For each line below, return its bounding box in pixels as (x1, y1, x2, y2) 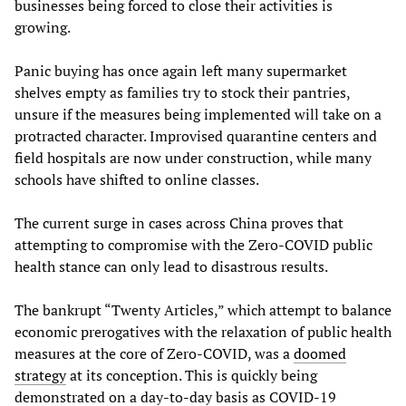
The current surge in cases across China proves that (14, 213, 343, 234)
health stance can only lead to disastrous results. (14, 256, 328, 277)
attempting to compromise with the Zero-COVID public (14, 235, 372, 256)
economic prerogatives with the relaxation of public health (14, 322, 391, 343)
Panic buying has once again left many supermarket (14, 61, 347, 82)
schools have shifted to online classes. (14, 169, 259, 190)
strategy (14, 365, 66, 386)
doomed (294, 343, 346, 364)
